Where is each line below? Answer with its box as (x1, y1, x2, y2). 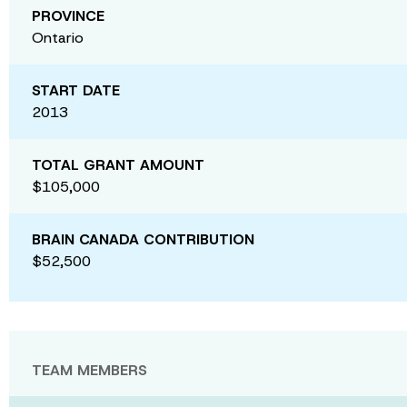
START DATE (32, 80, 120, 100)
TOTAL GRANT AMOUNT (32, 154, 204, 174)
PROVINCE (32, 5, 104, 25)
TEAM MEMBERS (32, 360, 147, 380)
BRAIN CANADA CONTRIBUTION (32, 229, 254, 249)
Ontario (32, 27, 84, 47)
